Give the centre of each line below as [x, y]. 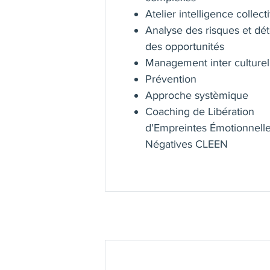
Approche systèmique [197, 96]
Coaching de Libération [200, 112]
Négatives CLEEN [187, 144]
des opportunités [185, 47]
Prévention [171, 79]
